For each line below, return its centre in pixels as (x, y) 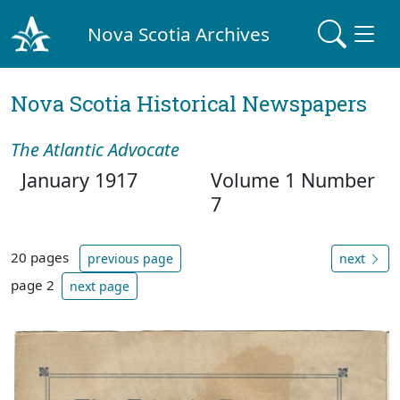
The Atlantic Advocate (95, 150)
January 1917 (74, 180)
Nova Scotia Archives (179, 33)
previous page (130, 258)
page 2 (33, 284)
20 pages (42, 257)
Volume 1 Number (293, 180)
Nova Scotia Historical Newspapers (189, 104)
